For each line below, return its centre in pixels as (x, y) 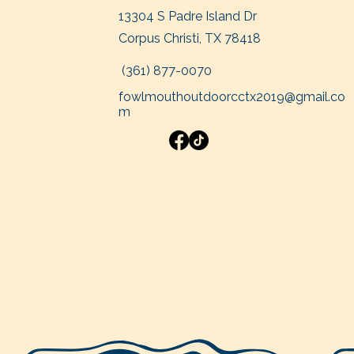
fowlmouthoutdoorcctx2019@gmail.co (232, 97)
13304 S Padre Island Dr (189, 16)
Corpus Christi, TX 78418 (189, 38)
